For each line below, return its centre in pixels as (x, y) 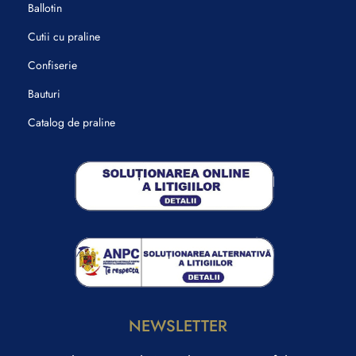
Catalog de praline (72, 122)
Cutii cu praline (64, 36)
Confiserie (52, 65)
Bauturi (44, 93)
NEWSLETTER (178, 326)
